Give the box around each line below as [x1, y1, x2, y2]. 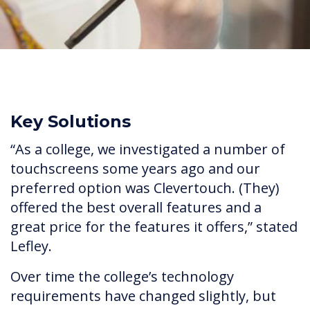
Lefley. [10, 237, 52, 256]
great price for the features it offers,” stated [10, 217, 298, 237]
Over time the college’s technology [10, 267, 234, 286]
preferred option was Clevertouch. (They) [10, 179, 279, 198]
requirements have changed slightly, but [10, 286, 276, 306]
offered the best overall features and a [10, 198, 262, 217]
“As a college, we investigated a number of [10, 140, 285, 159]
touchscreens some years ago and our [10, 159, 260, 179]
